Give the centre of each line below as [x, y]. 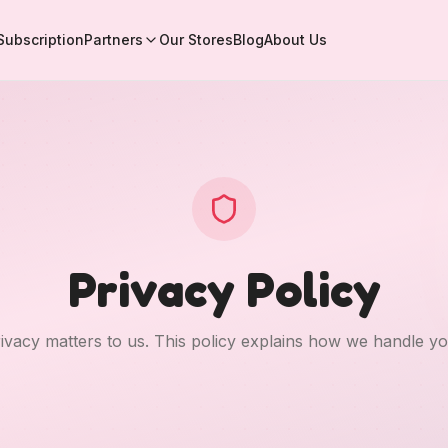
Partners [113, 39]
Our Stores [195, 39]
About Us [295, 39]
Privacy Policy [224, 289]
